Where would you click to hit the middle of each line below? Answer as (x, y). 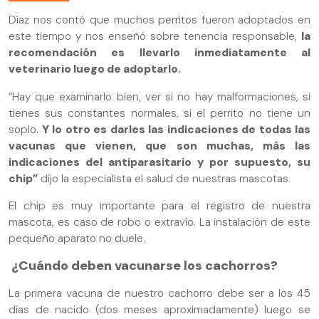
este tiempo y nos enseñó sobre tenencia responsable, (155, 37)
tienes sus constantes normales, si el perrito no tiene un (159, 113)
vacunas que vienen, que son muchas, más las (159, 146)
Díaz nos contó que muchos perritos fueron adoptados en (159, 20)
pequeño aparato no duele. (77, 239)
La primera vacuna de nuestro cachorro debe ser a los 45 (159, 293)
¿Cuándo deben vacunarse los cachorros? (143, 266)
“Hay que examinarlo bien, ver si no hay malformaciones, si (159, 96)
